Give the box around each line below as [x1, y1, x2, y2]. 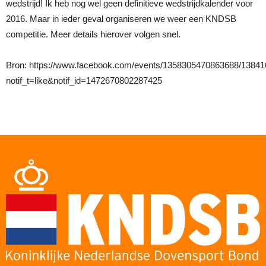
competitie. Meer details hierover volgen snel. [6, 29, 180, 39]
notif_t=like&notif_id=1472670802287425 [6, 75, 162, 85]
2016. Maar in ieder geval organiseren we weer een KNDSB [6, 14, 236, 24]
